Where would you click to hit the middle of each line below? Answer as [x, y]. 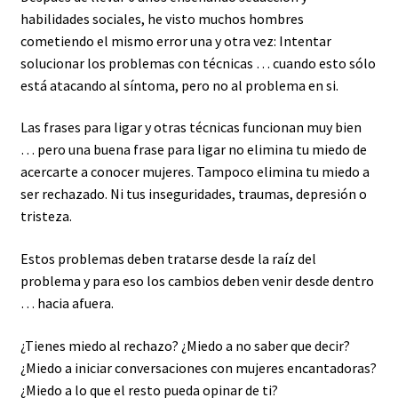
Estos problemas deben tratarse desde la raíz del [168, 258]
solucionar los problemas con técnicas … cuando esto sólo [198, 63]
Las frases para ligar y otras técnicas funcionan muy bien [191, 127]
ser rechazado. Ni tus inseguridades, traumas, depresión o [193, 194]
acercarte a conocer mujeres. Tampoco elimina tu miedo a [195, 172]
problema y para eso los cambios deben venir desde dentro [197, 280]
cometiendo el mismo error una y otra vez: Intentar [175, 40]
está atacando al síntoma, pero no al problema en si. [179, 85]
